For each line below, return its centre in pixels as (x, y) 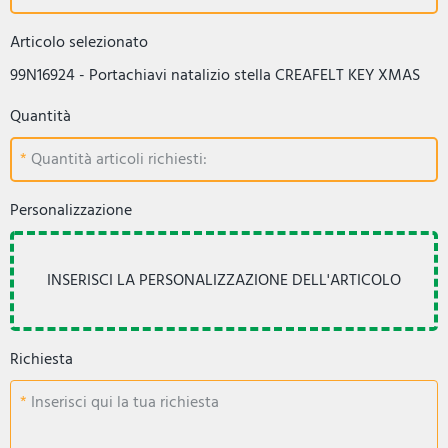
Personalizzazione (71, 209)
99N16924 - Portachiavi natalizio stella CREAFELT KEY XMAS (215, 74)
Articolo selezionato (79, 41)
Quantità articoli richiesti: (117, 159)
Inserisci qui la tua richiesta (123, 402)
